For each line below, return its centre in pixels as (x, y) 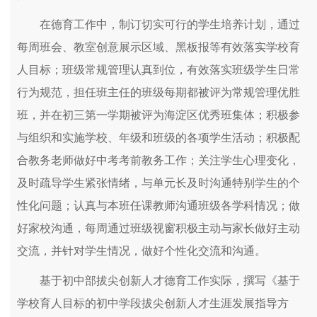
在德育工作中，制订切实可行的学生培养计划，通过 (170, 25)
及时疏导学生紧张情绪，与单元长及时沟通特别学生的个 (158, 183)
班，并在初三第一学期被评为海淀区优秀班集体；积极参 (158, 115)
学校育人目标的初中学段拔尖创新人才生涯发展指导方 (153, 304)
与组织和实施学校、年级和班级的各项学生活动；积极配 (158, 138)
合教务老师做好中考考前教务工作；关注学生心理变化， (158, 161)
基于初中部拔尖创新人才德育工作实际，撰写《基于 (170, 281)
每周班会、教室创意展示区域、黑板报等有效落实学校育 (158, 47)
